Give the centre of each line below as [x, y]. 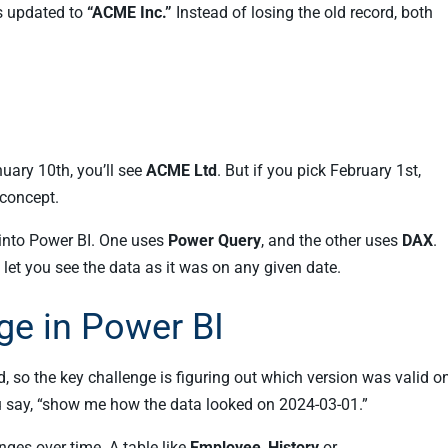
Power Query [214, 240]
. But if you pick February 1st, [319, 170]
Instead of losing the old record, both [302, 12]
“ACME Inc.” [129, 12]
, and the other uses [331, 240]
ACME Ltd [181, 170]
